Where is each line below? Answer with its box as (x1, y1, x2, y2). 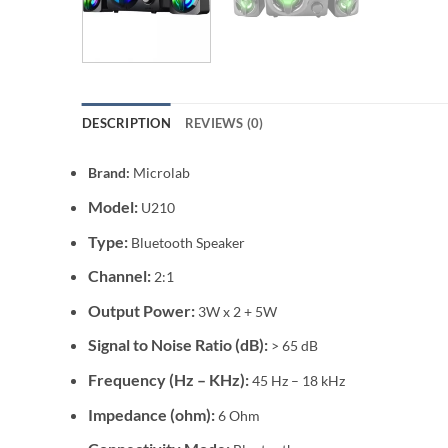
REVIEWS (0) (184, 115, 264, 132)
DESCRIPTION (82, 115, 171, 132)
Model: (87, 196, 138, 216)
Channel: (87, 266, 154, 286)
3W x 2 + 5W (197, 302, 277, 320)
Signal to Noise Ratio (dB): (87, 335, 268, 355)
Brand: (87, 164, 133, 182)
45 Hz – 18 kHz (251, 371, 345, 389)
